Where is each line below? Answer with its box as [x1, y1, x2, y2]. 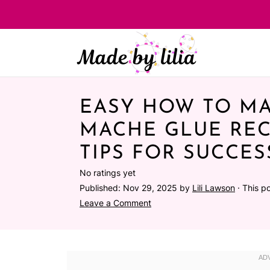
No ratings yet [80, 168, 136, 178]
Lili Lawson [192, 183, 235, 193]
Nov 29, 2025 [123, 183, 177, 193]
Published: [80, 183, 123, 193]
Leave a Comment [80, 198, 151, 208]
